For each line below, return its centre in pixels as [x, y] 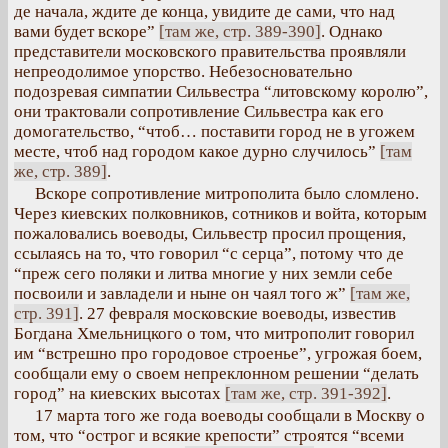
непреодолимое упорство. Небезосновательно [183, 71]
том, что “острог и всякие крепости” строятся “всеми [209, 435]
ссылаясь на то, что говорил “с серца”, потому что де [209, 253]
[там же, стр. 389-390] [240, 31]
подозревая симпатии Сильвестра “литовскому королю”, [221, 91]
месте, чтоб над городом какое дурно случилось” [197, 151]
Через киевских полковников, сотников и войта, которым [220, 213]
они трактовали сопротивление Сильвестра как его [199, 111]
